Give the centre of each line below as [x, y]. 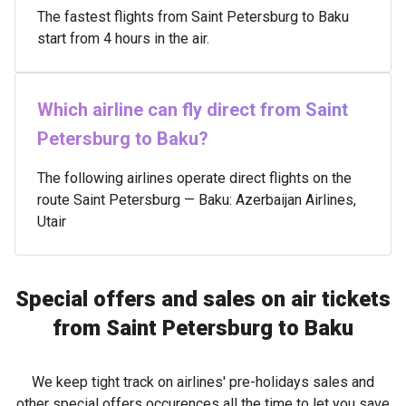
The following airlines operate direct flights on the [194, 178]
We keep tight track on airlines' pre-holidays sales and [203, 382]
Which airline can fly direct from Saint [193, 110]
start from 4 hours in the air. [123, 39]
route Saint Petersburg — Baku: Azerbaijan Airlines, [197, 200]
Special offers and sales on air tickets [203, 299]
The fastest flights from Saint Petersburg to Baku [193, 17]
